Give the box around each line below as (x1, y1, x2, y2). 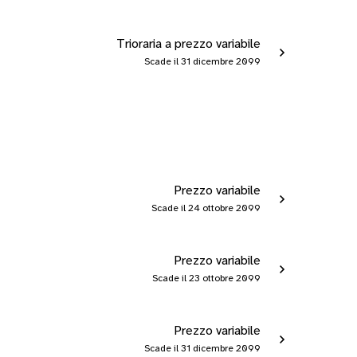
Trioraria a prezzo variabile (116, 37, 261, 51)
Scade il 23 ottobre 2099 (151, 273, 261, 284)
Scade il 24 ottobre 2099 (151, 203, 261, 214)
